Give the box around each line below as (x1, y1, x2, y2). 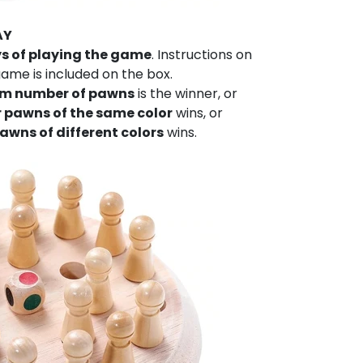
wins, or (176, 104, 223, 122)
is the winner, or (138, 84, 237, 103)
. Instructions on (152, 45, 252, 64)
